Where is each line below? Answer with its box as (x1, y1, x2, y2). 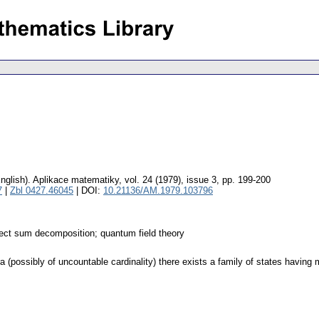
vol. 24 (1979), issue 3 (125, 174, 216, 186)
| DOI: (73, 185, 103, 197)
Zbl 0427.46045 (10, 185, 73, 197)
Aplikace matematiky (33, 174, 119, 186)
